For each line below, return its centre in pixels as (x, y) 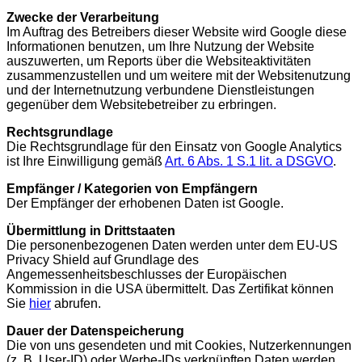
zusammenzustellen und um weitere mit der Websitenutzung (179, 75)
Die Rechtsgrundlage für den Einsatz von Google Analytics (174, 146)
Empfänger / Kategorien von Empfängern (132, 188)
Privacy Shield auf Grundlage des (103, 259)
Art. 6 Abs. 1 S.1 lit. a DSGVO (249, 161)
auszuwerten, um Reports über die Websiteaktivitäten (159, 61)
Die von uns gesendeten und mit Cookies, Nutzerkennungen (179, 345)
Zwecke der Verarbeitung (83, 17)
